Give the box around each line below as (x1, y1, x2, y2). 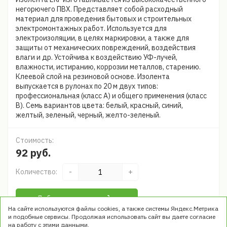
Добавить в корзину (37, 194, 104, 203)
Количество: (16, 167, 57, 176)
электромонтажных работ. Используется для (16, 24, 167, 33)
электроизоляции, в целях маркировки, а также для (16, 33, 189, 43)
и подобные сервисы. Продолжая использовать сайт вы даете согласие (8, 213, 215, 220)
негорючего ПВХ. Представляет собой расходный (16, 5, 183, 14)
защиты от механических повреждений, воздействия (16, 43, 196, 52)
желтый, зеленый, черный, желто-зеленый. (16, 110, 161, 120)
